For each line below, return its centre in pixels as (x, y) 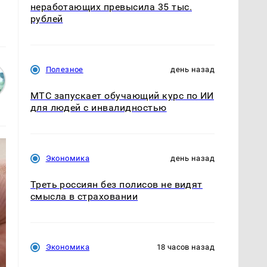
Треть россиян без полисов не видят (116, 184)
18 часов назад (185, 247)
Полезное (64, 69)
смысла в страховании (84, 196)
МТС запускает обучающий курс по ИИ (122, 95)
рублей (46, 18)
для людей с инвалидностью (98, 107)
